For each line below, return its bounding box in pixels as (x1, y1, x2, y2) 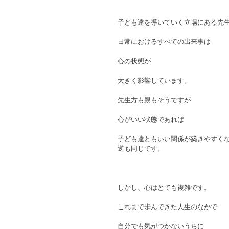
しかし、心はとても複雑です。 (118, 182, 211, 192)
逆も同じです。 (118, 144, 164, 153)
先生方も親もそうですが (118, 95, 191, 105)
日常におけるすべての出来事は (118, 37, 211, 47)
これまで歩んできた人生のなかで (118, 202, 217, 212)
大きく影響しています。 (118, 76, 191, 85)
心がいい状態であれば (118, 114, 184, 124)
